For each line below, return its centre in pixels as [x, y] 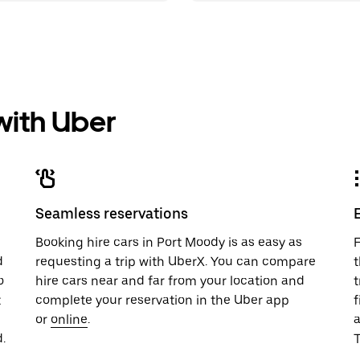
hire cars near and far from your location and [170, 281]
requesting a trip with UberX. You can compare [176, 262]
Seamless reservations [112, 213]
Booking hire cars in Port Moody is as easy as [169, 242]
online [69, 319]
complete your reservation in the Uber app [162, 300]
